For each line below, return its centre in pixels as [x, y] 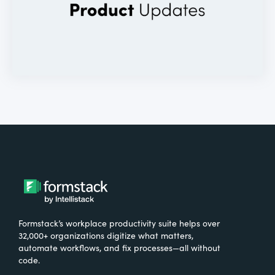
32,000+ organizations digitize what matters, [106, 235]
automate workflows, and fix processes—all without [119, 247]
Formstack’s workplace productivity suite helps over [119, 223]
